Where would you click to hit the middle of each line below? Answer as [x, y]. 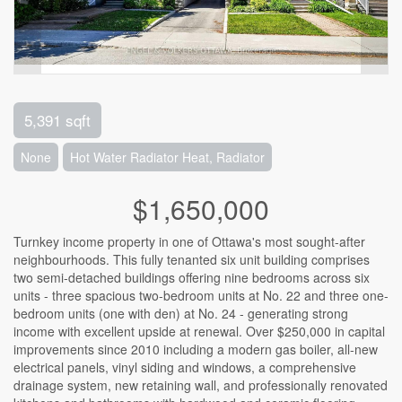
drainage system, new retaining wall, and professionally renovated [201, 385]
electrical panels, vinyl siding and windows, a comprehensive [185, 367]
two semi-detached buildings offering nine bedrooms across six [192, 277]
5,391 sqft [57, 120]
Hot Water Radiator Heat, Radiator [167, 157]
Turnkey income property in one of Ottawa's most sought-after [189, 241]
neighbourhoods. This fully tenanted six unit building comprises [192, 259]
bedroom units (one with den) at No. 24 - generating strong [181, 313]
